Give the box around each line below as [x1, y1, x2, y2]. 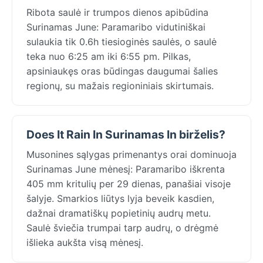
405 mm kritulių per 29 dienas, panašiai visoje [26, 177, 231, 190]
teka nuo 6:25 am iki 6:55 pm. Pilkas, [26, 50, 191, 62]
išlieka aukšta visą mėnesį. [26, 236, 143, 248]
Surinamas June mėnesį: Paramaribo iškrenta [26, 163, 225, 175]
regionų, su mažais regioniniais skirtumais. [26, 79, 214, 92]
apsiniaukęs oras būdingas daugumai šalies [26, 65, 218, 77]
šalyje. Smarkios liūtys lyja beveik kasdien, [26, 192, 214, 204]
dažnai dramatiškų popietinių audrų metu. [26, 207, 211, 219]
